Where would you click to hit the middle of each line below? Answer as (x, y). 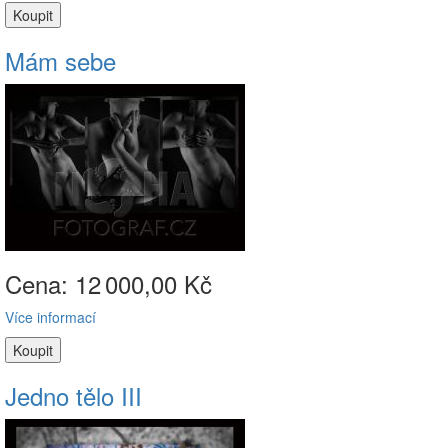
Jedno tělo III (73, 395)
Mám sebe (60, 60)
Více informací (50, 317)
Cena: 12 (53, 283)
